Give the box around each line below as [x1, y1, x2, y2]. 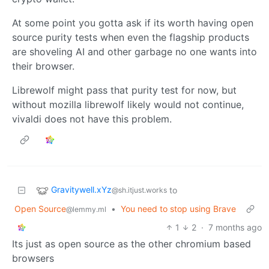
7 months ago [208, 222, 262, 232]
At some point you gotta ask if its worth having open [12, 16, 253, 29]
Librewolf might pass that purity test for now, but [12, 83, 237, 96]
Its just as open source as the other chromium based [12, 237, 251, 250]
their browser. [12, 59, 74, 72]
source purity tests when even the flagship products [12, 31, 249, 43]
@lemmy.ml [66, 204, 106, 214]
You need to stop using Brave [121, 203, 236, 214]
